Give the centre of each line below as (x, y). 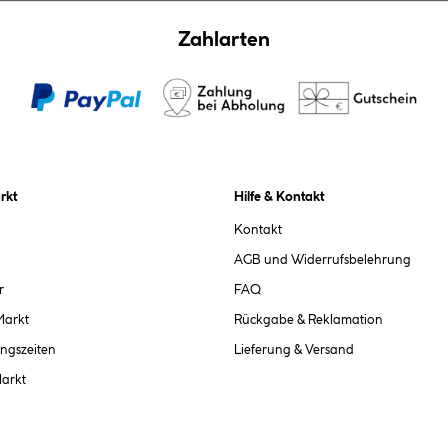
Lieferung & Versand (294, 350)
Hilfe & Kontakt (279, 197)
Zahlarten (224, 41)
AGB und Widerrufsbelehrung (322, 260)
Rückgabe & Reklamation (308, 320)
